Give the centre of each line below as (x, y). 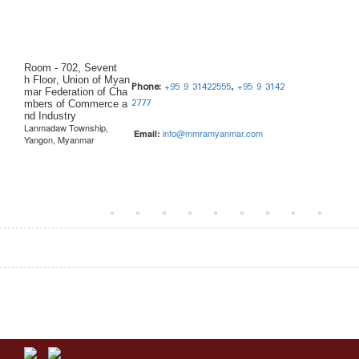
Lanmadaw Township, (66, 128)
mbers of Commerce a (76, 104)
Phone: (146, 87)
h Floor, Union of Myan (77, 80)
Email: (147, 134)
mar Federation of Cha (76, 92)
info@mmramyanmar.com (213, 133)
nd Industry (52, 116)
